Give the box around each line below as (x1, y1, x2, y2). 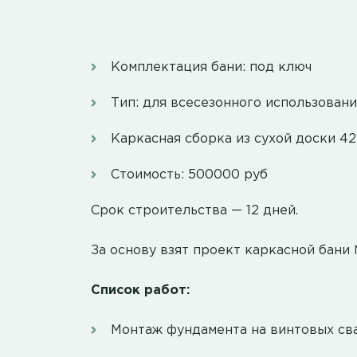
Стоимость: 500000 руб (111, 169, 268, 182)
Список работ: (91, 284, 190, 297)
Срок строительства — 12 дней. (91, 205, 298, 218)
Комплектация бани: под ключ (111, 61, 312, 74)
